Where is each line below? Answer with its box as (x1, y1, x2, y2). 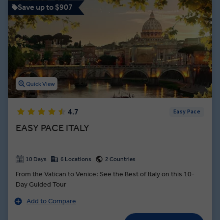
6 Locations (60, 156, 91, 163)
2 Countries (105, 156, 136, 163)
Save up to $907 (18, 2, 73, 12)
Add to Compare (27, 197, 76, 206)
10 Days (26, 156, 47, 163)
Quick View (26, 80, 55, 87)
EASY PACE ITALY (16, 122, 89, 134)
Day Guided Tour (16, 180, 66, 189)
